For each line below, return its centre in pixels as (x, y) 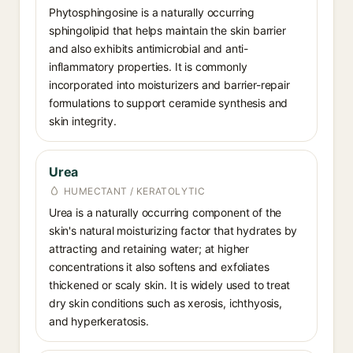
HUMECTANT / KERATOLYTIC (135, 191)
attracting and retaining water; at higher (149, 249)
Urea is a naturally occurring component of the (165, 212)
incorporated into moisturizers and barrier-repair (169, 85)
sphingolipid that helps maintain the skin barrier (167, 30)
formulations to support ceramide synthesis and (169, 103)
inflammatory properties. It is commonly (148, 67)
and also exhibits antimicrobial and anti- (149, 48)
